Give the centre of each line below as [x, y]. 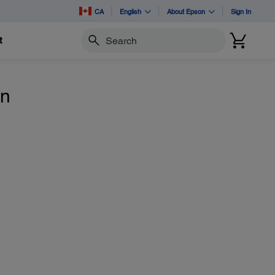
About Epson [186, 11]
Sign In [241, 11]
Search [94, 46]
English [130, 11]
